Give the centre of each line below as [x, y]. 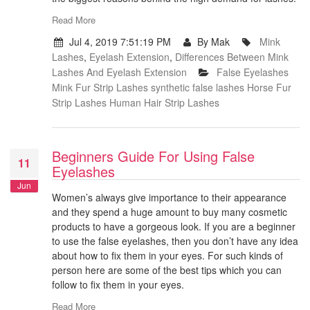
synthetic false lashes [198, 88]
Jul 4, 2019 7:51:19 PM [120, 42]
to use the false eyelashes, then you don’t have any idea [175, 241]
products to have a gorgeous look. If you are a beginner [174, 227]
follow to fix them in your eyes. [118, 285]
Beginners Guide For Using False [153, 156]
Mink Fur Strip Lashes [100, 88]
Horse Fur [269, 88]
